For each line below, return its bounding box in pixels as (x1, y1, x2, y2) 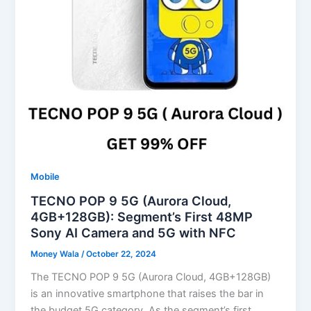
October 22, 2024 (86, 249, 157, 260)
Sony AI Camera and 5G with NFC (31, 225, 237, 241)
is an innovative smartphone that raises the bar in (31, 287, 264, 301)
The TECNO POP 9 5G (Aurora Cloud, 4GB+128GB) (31, 271, 271, 284)
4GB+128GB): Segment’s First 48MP (31, 209, 253, 225)
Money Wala (31, 249, 82, 260)
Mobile (31, 171, 60, 182)
